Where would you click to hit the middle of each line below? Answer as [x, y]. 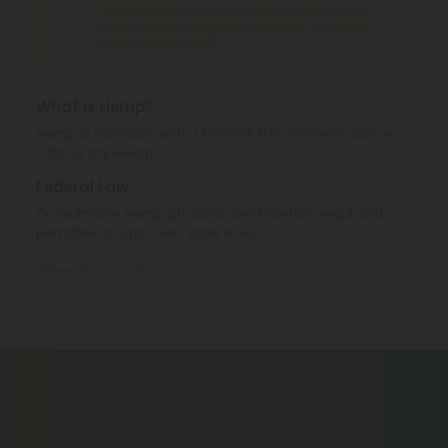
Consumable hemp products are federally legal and [209, 214]
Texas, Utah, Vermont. [157, 43]
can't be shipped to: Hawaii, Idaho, [279, 11]
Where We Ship [80, 271]
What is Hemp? [94, 107]
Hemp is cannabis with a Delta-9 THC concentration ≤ [213, 134]
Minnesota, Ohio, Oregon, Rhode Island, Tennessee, [235, 27]
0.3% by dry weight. [97, 153]
